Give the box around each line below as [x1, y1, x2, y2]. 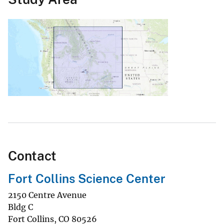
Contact [8, 148, 56, 164]
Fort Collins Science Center [8, 171, 165, 186]
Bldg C [8, 202, 33, 212]
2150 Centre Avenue [8, 190, 86, 200]
